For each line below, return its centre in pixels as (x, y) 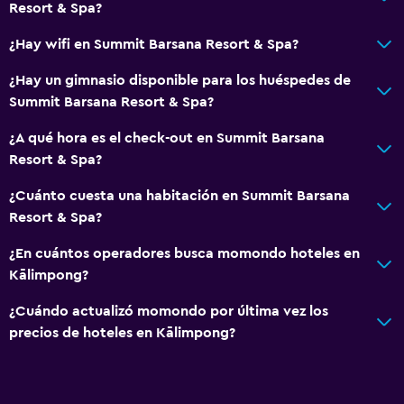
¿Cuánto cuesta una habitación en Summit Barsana (179, 195)
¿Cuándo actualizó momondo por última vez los (169, 311)
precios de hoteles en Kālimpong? (122, 332)
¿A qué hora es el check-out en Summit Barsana (167, 138)
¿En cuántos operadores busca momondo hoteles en (184, 253)
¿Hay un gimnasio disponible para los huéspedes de (180, 80)
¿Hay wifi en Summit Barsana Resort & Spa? (154, 44)
